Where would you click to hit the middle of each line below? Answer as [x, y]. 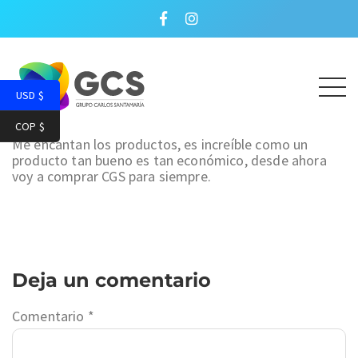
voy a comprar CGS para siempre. [111, 176]
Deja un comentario [111, 280]
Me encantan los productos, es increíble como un [160, 144]
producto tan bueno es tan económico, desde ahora [169, 160]
